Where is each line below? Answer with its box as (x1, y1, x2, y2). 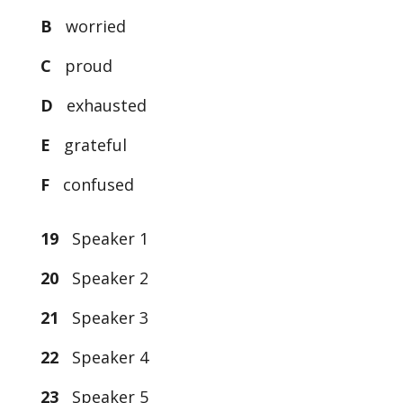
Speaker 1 (58, 228, 148, 249)
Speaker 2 (58, 267, 148, 289)
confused (58, 174, 134, 195)
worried (60, 15, 126, 37)
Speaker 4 (58, 346, 148, 368)
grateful (58, 134, 127, 156)
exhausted (57, 94, 147, 116)
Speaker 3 (58, 307, 148, 328)
